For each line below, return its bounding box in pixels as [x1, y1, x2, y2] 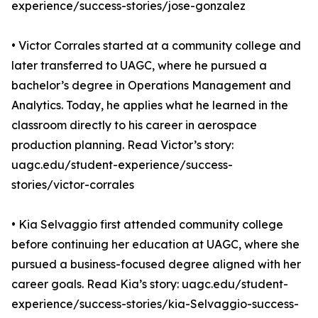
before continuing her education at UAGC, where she [11, 237, 300, 251]
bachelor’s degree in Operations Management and [11, 78, 291, 92]
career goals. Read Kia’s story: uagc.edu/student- [11, 277, 288, 291]
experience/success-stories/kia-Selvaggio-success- [11, 297, 299, 311]
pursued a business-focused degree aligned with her [11, 257, 301, 271]
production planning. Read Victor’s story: [11, 138, 234, 152]
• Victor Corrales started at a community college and [11, 38, 301, 53]
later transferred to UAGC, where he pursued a [11, 58, 267, 72]
